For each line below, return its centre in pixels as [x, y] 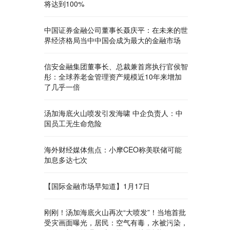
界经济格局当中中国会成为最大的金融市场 [112, 40]
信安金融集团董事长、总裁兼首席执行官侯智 [116, 66]
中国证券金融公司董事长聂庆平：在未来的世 [116, 30]
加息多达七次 [66, 160]
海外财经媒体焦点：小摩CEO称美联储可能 [113, 149]
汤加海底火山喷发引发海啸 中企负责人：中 [113, 113]
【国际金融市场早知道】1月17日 [97, 186]
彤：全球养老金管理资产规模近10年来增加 [113, 76]
